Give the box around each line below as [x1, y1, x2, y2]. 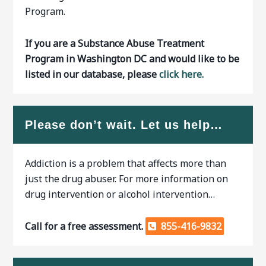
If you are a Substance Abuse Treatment [25, 37, 205, 50]
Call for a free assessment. [25, 220, 146, 233]
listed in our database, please [25, 68, 160, 81]
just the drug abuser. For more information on [25, 172, 229, 185]
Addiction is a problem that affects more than [25, 157, 227, 170]
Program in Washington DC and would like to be [25, 52, 240, 65]
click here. [159, 68, 204, 81]
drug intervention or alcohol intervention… [25, 188, 216, 201]
